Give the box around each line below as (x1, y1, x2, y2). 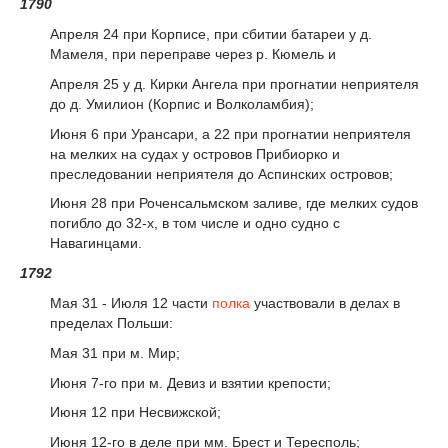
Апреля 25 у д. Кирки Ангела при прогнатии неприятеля (50, 75, 419, 92)
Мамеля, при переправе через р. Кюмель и (50, 46, 336, 63)
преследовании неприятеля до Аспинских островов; (50, 165, 393, 182)
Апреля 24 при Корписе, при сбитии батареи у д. (50, 26, 372, 43)
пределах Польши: (50, 315, 173, 332)
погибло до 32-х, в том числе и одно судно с (50, 215, 340, 232)
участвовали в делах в (250, 295, 400, 312)
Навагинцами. (50, 235, 142, 252)
